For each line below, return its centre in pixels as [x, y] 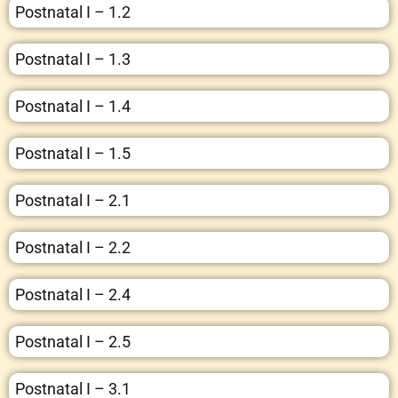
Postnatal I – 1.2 [73, 12]
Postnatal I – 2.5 [73, 341]
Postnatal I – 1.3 [73, 59]
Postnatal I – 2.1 [73, 200]
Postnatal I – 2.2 [73, 247]
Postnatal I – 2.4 [73, 294]
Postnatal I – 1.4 [73, 106]
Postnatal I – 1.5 [73, 153]
